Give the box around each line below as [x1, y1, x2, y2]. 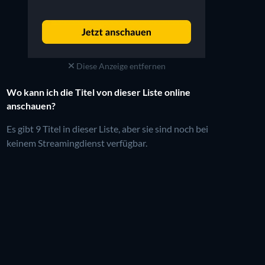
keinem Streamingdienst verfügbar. [6, 137, 147, 148]
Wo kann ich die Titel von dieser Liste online [6, 86, 190, 98]
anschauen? [6, 99, 56, 111]
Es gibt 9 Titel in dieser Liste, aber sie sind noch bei [6, 122, 208, 134]
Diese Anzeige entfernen [74, 60, 166, 71]
